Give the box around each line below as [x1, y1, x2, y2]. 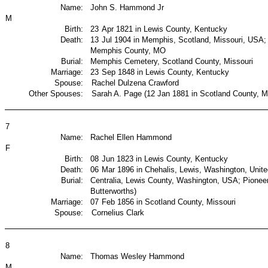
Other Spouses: [29, 89, 84, 98]
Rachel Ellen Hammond [90, 133, 172, 142]
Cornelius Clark [91, 208, 144, 217]
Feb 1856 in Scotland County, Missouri [101, 197, 236, 206]
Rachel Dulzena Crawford [91, 78, 179, 87]
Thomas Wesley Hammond [90, 252, 185, 261]
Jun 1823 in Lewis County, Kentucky [101, 154, 228, 163]
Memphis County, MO [90, 46, 166, 55]
